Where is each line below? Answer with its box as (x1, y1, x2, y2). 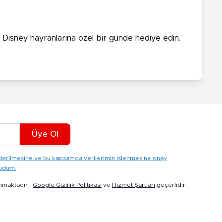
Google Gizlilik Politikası (33, 182, 102, 188)
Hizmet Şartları (112, 182, 155, 188)
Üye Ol (32, 130, 58, 139)
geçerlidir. (155, 182, 187, 188)
